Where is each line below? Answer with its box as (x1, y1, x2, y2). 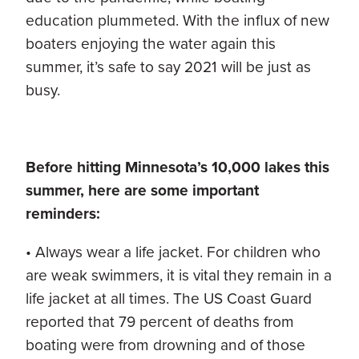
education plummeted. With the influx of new (26, 8, 329, 32)
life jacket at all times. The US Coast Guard (26, 287, 312, 311)
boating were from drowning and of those (26, 333, 305, 357)
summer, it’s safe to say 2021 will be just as (26, 54, 311, 79)
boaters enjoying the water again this (26, 31, 276, 55)
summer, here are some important (26, 178, 259, 202)
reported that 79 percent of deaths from (26, 310, 294, 334)
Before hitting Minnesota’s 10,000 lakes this (26, 155, 329, 179)
